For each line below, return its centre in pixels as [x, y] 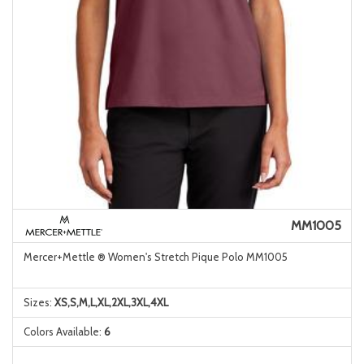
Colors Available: [63, 331]
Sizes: [39, 302]
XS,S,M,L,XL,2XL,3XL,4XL [111, 302]
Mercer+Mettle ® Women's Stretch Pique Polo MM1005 [155, 257]
